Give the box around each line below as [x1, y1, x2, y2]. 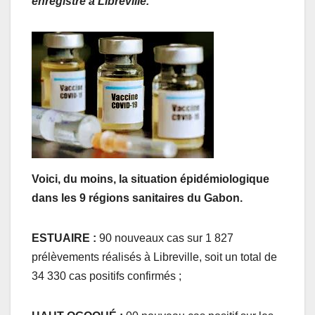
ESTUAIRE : [32, 232, 99, 245]
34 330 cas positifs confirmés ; [32, 270, 181, 283]
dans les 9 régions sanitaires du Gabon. [32, 192, 243, 205]
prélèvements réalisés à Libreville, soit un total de [32, 251, 277, 264]
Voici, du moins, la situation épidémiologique [32, 173, 269, 186]
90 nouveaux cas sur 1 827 [99, 232, 233, 245]
